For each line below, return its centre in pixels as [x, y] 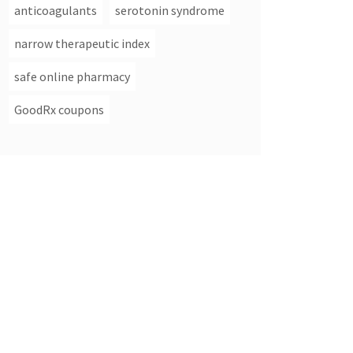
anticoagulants [56, 10]
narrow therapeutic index [82, 43]
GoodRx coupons [59, 110]
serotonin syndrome [170, 10]
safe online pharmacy [72, 76]
